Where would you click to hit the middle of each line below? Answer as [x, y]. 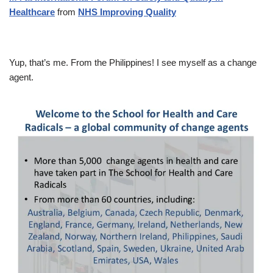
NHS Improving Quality [127, 12]
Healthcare [32, 12]
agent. [21, 77]
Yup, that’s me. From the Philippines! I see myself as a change [133, 62]
